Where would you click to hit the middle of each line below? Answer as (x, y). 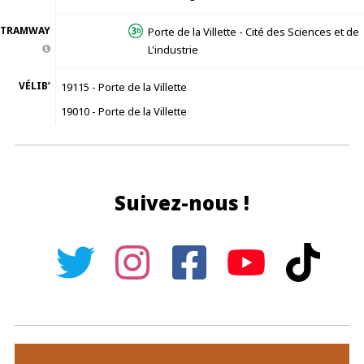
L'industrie (173, 50)
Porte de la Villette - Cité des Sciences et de (253, 32)
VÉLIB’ (35, 86)
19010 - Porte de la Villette (124, 111)
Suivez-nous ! (182, 203)
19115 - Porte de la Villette (124, 87)
